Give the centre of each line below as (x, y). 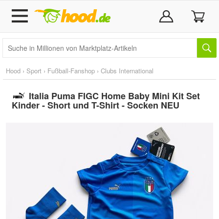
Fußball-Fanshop (71, 71)
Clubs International (127, 71)
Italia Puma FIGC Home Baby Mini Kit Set (114, 96)
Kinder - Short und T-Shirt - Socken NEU (96, 105)
